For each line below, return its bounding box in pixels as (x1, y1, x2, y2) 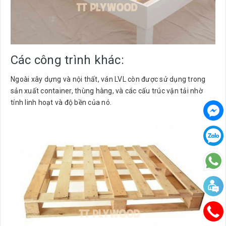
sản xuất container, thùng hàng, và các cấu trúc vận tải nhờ (11, 87, 203, 95)
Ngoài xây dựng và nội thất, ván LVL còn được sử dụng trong (11, 75, 206, 84)
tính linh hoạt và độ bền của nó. (11, 98, 111, 107)
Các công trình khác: (11, 53, 124, 68)
